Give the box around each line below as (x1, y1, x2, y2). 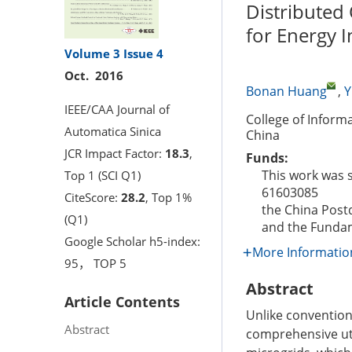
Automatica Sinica (64, 123, 161, 139)
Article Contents (64, 291, 180, 311)
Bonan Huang (246, 82, 327, 100)
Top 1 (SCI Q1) (64, 167, 141, 183)
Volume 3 (64, 45, 120, 61)
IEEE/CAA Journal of (64, 101, 170, 117)
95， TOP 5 (64, 255, 126, 271)
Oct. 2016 (64, 67, 123, 83)
